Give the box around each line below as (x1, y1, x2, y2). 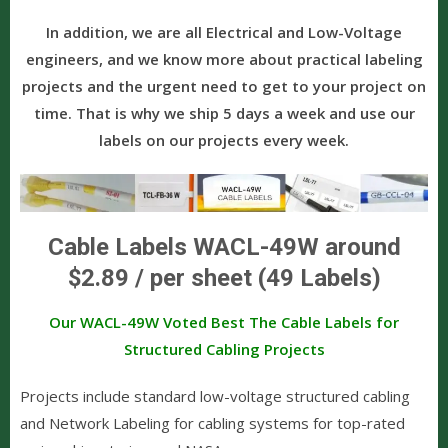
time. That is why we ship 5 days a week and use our (33, 102, 415, 123)
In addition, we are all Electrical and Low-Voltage (46, 21, 402, 42)
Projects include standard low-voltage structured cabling (20, 385, 410, 406)
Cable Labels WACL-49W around (47, 232, 401, 261)
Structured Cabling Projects (123, 338, 325, 359)
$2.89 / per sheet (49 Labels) (67, 263, 381, 292)
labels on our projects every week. (99, 129, 349, 150)
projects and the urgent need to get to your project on (22, 75, 426, 96)
